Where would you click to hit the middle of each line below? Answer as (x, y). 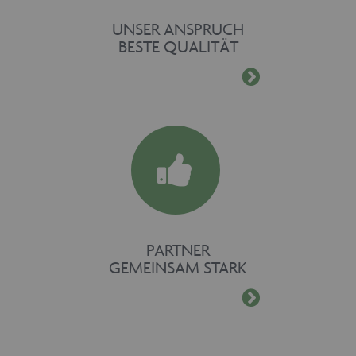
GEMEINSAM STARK (178, 267)
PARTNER (178, 250)
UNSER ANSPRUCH (178, 29)
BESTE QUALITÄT (178, 46)
